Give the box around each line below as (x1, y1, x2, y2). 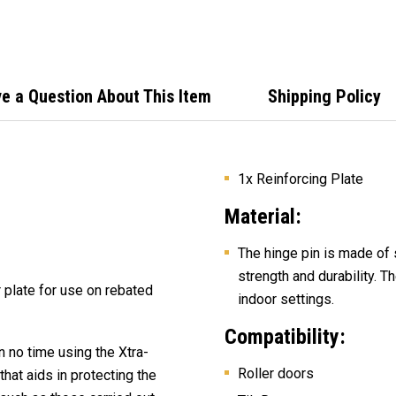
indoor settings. (238, 290, 334, 308)
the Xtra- (95, 343, 148, 361)
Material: (225, 203, 301, 229)
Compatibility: (225, 324, 346, 349)
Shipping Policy (267, 85, 381, 107)
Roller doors (238, 364, 314, 382)
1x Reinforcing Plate (238, 170, 363, 187)
